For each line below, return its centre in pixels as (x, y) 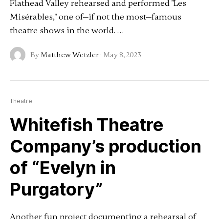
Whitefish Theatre (86, 125)
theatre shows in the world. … (66, 30)
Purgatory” (56, 189)
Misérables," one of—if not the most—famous (95, 17)
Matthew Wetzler (69, 55)
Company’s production (105, 146)
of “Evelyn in (63, 168)
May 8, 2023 (122, 55)
